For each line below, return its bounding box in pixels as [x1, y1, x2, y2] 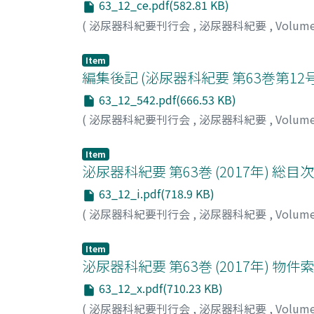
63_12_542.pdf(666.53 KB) [96, 90, 236, 108]
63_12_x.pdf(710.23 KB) [96, 280, 223, 297]
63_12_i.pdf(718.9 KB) [96, 185, 214, 203]
